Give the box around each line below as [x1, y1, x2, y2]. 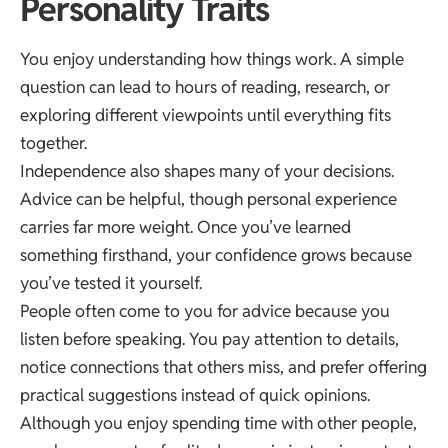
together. [20, 132, 87, 155]
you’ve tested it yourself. [20, 272, 202, 295]
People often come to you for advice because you [20, 300, 390, 323]
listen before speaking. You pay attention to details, [20, 328, 399, 351]
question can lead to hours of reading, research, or [20, 76, 390, 99]
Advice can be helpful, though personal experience [20, 188, 397, 211]
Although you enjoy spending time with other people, [20, 412, 417, 435]
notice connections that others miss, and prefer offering [20, 356, 427, 379]
